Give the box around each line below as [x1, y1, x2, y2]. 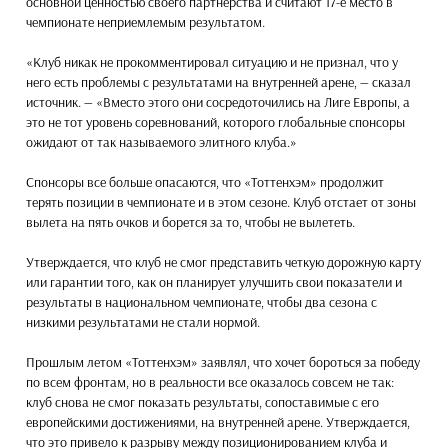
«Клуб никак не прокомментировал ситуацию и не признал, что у [26, 52, 398, 71]
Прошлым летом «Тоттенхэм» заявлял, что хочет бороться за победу [26, 352, 420, 371]
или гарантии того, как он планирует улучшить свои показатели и [26, 272, 402, 291]
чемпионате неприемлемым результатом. [26, 12, 265, 31]
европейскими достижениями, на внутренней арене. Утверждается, [26, 412, 410, 431]
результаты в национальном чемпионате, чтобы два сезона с [26, 292, 377, 311]
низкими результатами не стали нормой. [26, 312, 260, 331]
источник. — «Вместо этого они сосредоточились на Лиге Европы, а [26, 92, 410, 111]
